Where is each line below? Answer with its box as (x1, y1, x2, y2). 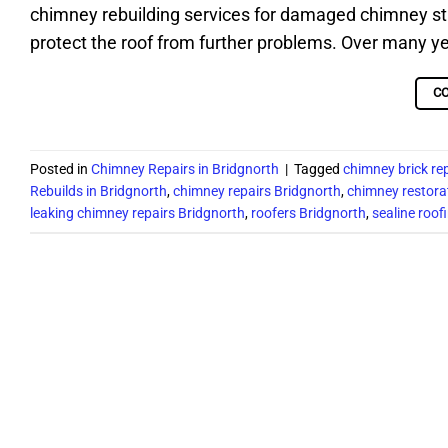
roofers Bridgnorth (251, 204, 366, 221)
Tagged (294, 160, 343, 177)
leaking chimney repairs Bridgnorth (30, 204, 245, 221)
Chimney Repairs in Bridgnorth (91, 160, 279, 177)
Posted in (30, 160, 91, 177)
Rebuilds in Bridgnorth (30, 182, 167, 199)
